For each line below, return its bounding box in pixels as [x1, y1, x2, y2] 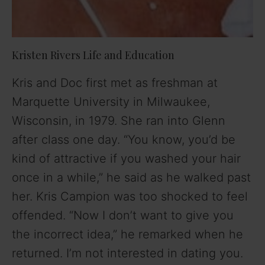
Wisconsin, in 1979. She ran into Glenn [12, 114, 225, 128]
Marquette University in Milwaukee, [12, 95, 210, 109]
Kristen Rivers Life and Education [12, 48, 174, 63]
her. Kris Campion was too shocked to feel [12, 189, 248, 204]
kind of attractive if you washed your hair [12, 151, 241, 166]
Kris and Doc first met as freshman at [12, 76, 218, 91]
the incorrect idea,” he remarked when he [12, 227, 243, 242]
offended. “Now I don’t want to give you [12, 208, 234, 223]
